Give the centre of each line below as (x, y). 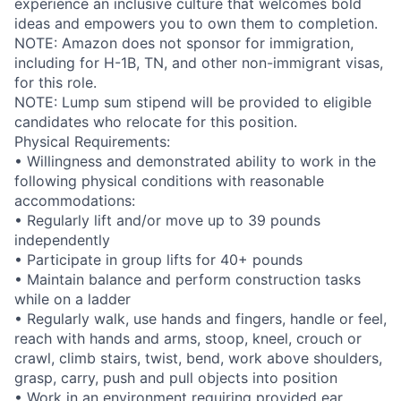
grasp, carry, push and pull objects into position (176, 377)
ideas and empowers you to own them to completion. (196, 23)
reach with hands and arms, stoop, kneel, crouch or (188, 338)
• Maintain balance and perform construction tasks (188, 279)
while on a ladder (73, 299)
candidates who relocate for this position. (156, 121)
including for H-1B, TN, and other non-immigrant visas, (199, 62)
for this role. (55, 82)
